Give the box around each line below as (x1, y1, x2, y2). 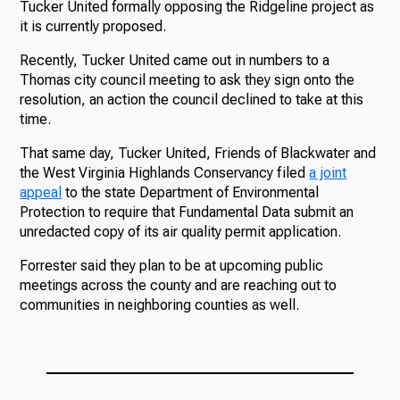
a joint (309, 164, 347, 181)
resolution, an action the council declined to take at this (20, 91, 364, 108)
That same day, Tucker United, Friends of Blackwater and (20, 145, 377, 162)
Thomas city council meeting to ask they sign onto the (20, 71, 355, 88)
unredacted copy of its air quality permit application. (20, 223, 342, 240)
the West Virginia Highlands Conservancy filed (20, 164, 310, 181)
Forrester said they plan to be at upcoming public (20, 257, 324, 274)
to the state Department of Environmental (62, 184, 320, 201)
